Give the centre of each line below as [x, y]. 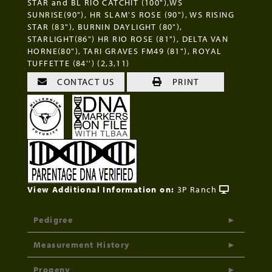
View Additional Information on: [101, 190]
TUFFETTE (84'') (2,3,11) [79, 63]
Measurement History [82, 245]
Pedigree [53, 220]
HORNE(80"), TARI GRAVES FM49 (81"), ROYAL [125, 51]
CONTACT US [85, 82]
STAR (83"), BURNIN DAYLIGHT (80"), [105, 27]
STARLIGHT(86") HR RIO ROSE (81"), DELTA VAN [128, 39]
